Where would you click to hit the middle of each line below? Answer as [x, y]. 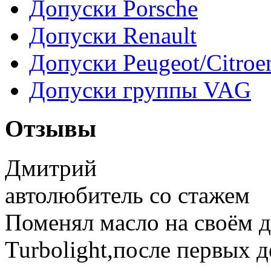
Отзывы [51, 129]
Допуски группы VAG [140, 90]
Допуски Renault [113, 35]
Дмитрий [51, 168]
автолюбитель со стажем [127, 195]
